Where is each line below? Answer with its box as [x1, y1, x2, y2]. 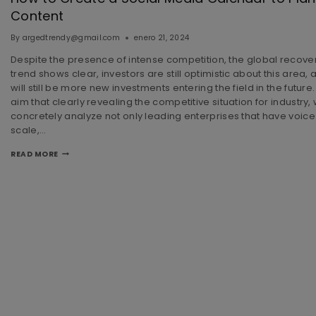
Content [11, 7, 64, 25]
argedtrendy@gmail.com [22, 32, 121, 43]
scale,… [11, 123, 47, 137]
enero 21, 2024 [134, 32, 190, 43]
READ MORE [11, 148, 59, 159]
